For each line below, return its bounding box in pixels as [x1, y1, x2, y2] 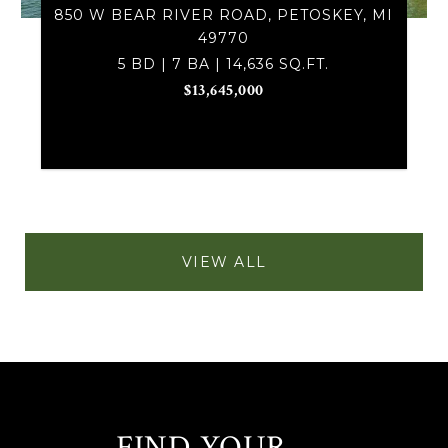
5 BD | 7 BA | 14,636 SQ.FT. [118, 54, 330, 73]
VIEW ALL [181, 252, 267, 271]
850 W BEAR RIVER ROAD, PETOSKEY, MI [54, 5, 394, 24]
